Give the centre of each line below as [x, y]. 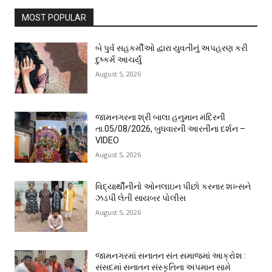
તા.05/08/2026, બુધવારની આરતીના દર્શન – [170, 129]
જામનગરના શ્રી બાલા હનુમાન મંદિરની [160, 117]
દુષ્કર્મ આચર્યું [118, 59]
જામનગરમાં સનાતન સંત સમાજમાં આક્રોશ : [171, 256]
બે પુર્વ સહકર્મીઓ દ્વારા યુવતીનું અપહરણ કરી [172, 48]
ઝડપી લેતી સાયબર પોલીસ [141, 198]
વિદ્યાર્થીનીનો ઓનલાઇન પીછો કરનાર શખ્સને [173, 186]
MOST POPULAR [54, 18]
